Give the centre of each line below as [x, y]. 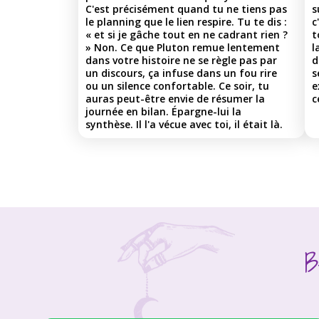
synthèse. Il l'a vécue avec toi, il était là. [184, 124]
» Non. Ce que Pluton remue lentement [183, 47]
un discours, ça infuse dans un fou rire [181, 73]
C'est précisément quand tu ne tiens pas [186, 9]
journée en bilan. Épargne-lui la [163, 111]
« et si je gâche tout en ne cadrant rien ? [187, 34]
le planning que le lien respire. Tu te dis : [186, 21]
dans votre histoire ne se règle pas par [181, 60]
